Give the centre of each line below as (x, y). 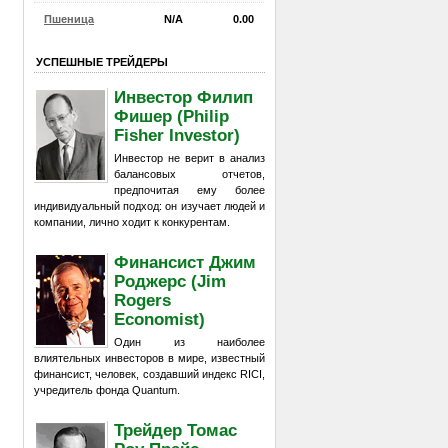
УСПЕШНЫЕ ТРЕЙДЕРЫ (102, 61)
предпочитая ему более (189, 190)
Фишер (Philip (172, 115)
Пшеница (69, 18)
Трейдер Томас (176, 429)
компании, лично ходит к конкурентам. (132, 222)
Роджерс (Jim (170, 280)
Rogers (143, 299)
